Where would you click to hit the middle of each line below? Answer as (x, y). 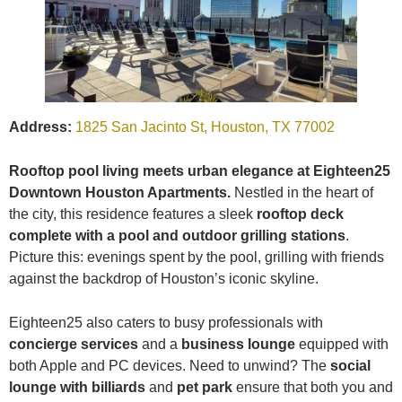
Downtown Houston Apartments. (120, 192)
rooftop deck (300, 214)
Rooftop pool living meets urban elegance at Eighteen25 (200, 170)
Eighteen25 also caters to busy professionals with (166, 322)
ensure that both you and (313, 387)
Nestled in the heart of (302, 192)
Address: (40, 127)
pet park (205, 387)
